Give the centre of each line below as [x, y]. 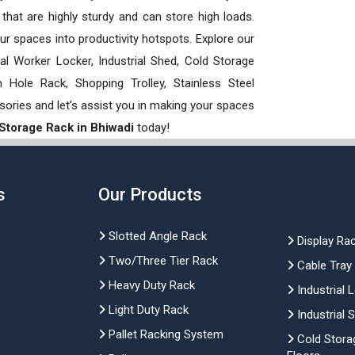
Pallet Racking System [164, 334]
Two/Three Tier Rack [161, 260]
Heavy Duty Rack [150, 285]
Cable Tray [323, 265]
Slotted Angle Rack [156, 236]
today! [153, 127]
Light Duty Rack [147, 309]
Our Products [150, 194]
